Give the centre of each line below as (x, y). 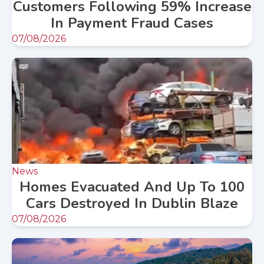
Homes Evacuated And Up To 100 (132, 187)
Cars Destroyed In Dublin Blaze (132, 204)
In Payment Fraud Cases (132, 23)
